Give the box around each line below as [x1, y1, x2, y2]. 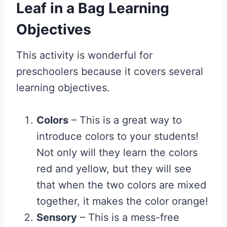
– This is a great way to [68, 114, 182, 126]
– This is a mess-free [77, 211, 179, 223]
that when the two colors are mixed [36, 179, 206, 191]
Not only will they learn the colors [36, 146, 198, 159]
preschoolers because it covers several [16, 65, 203, 78]
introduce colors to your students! [36, 130, 199, 142]
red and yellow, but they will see [36, 163, 192, 175]
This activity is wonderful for [16, 49, 153, 61]
